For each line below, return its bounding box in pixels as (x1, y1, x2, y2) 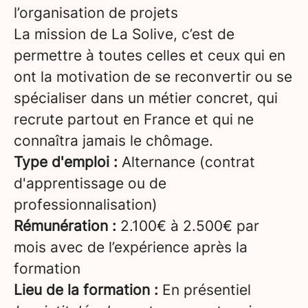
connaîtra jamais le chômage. (14, 132, 213, 149)
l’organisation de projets (14, 4, 178, 21)
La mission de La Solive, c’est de (14, 25, 234, 43)
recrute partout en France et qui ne (14, 111, 254, 128)
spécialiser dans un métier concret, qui (14, 89, 278, 107)
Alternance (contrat (118, 153, 255, 170)
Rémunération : (14, 217, 116, 234)
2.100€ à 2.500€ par (116, 217, 259, 234)
